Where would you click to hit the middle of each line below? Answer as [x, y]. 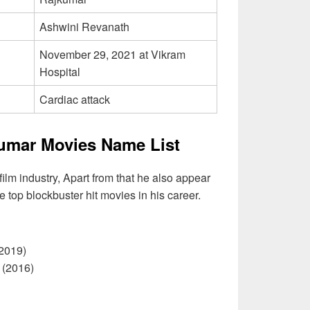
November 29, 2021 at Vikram [112, 54]
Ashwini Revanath [84, 26]
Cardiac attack [75, 99]
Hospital [60, 71]
